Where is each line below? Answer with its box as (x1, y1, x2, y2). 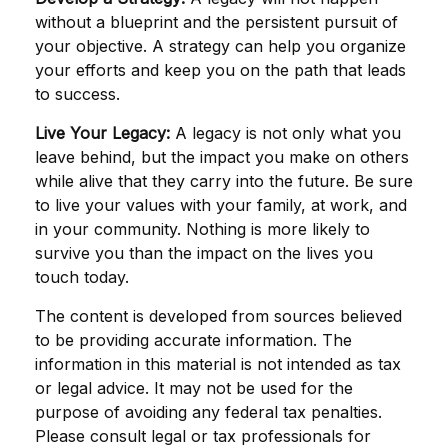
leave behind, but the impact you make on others (35, 147, 409, 167)
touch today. (35, 267, 129, 287)
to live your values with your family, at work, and (35, 195, 407, 215)
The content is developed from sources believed (35, 306, 402, 326)
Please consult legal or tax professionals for (35, 426, 371, 446)
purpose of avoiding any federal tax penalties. (35, 402, 382, 422)
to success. (35, 84, 120, 104)
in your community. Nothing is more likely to (35, 219, 370, 239)
